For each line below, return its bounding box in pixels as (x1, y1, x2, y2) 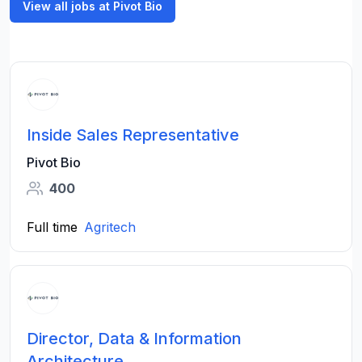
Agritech (84, 219, 136, 235)
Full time (27, 219, 78, 235)
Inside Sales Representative (27, 125, 239, 145)
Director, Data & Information (27, 329, 242, 348)
